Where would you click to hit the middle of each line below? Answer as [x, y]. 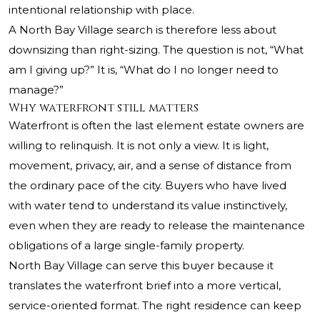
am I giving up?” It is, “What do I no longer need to [144, 70]
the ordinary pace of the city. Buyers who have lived [147, 186]
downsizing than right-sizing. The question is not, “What [156, 50]
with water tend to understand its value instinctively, [148, 206]
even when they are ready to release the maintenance [157, 226]
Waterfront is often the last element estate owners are [156, 126]
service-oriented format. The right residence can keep [155, 306]
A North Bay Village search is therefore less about [142, 30]
